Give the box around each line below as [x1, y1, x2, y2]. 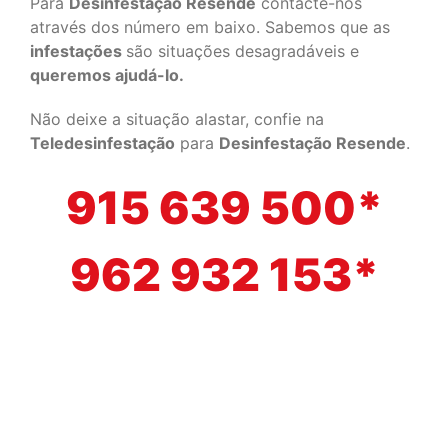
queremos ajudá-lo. [30, 65, 184, 85]
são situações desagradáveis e [126, 41, 359, 61]
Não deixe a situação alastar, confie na [30, 109, 324, 129]
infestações [30, 41, 126, 61]
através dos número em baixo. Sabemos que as [30, 17, 390, 37]
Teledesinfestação [30, 133, 175, 153]
